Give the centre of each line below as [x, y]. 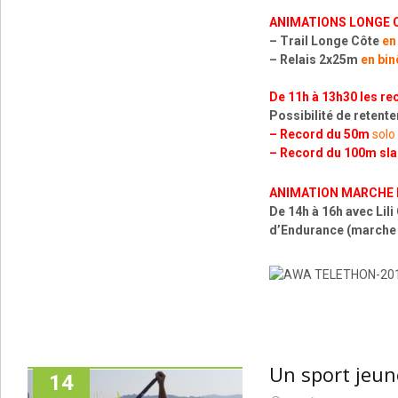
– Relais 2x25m [314, 60]
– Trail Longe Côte [325, 41]
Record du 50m [326, 135]
